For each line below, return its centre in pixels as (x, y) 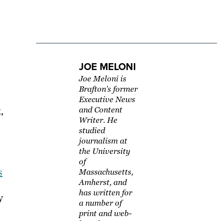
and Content (100, 110)
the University (104, 151)
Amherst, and (103, 183)
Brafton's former (108, 89)
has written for (105, 193)
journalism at (103, 141)
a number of (100, 203)
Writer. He (98, 120)
